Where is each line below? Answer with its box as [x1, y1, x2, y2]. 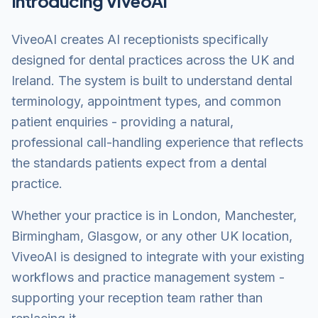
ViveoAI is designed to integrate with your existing [11, 249, 305, 264]
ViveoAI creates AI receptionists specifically [11, 32, 268, 47]
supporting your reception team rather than [11, 290, 263, 305]
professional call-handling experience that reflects [11, 135, 303, 150]
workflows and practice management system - [11, 270, 285, 285]
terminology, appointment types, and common [11, 94, 281, 109]
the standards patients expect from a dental [11, 155, 267, 170]
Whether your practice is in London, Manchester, [11, 208, 297, 223]
